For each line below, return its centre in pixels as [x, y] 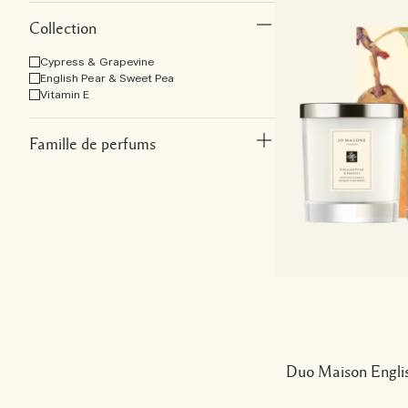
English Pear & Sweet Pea [107, 78]
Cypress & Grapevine [97, 62]
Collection [63, 28]
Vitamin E [65, 95]
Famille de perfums [92, 144]
